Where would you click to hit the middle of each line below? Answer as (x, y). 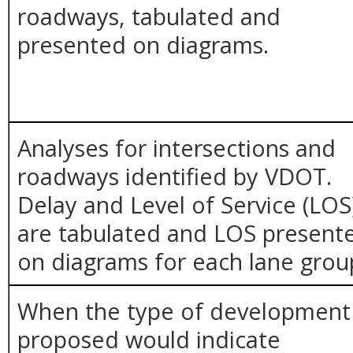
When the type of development (184, 310)
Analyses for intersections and (177, 147)
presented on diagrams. (143, 44)
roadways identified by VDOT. (175, 176)
